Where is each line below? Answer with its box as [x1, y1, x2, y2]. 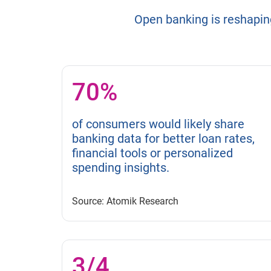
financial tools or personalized [72, 146, 233, 161]
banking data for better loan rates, [72, 131, 255, 146]
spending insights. [72, 160, 169, 175]
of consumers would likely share [72, 117, 244, 132]
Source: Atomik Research [72, 195, 178, 207]
